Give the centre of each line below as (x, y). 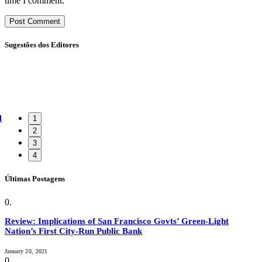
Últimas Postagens (35, 179)
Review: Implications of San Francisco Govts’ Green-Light (117, 221)
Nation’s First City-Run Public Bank (73, 231)
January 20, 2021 (26, 251)
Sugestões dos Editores (42, 45)
